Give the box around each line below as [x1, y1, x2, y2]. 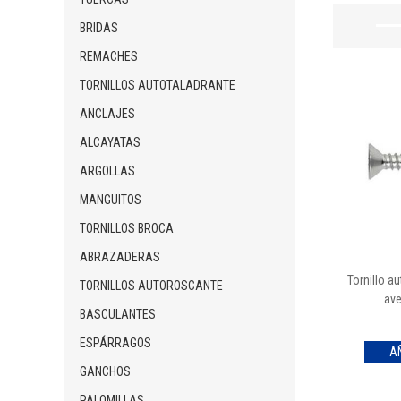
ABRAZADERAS [80, 250, 161, 264]
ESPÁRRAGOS [80, 336, 152, 350]
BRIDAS [80, 21, 119, 35]
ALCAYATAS [80, 135, 141, 149]
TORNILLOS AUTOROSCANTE [80, 278, 224, 293]
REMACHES [80, 49, 139, 64]
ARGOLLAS [80, 164, 136, 178]
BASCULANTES [80, 307, 157, 321]
